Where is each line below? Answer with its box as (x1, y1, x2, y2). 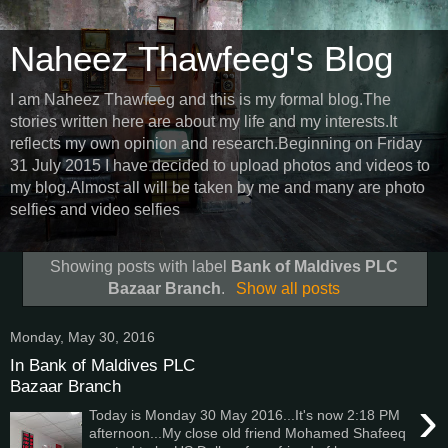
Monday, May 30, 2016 (10, 328, 155, 345)
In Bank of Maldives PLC (10, 355, 195, 376)
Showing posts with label (50, 257, 231, 275)
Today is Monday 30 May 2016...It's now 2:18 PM (89, 406, 401, 423)
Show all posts (235, 279, 340, 297)
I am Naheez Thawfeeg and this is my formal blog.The (10, 91, 391, 108)
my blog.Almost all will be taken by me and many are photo (10, 179, 425, 196)
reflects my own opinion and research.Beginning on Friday (10, 135, 422, 152)
